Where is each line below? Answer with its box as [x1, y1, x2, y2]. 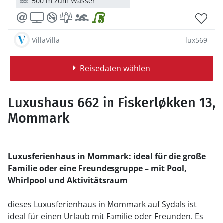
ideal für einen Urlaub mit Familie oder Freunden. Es [8, 211, 203, 222]
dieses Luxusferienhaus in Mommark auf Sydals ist [8, 199, 197, 210]
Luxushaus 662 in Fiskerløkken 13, [8, 95, 215, 111]
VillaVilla [32, 35, 60, 45]
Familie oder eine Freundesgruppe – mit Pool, [8, 163, 187, 174]
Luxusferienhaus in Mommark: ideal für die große [8, 151, 206, 162]
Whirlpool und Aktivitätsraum [8, 175, 128, 186]
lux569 [185, 35, 207, 45]
